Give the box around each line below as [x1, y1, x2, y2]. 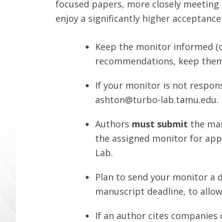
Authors [95, 118, 132, 130]
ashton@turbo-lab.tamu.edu [95, 94, 217, 106]
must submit [132, 118, 190, 130]
